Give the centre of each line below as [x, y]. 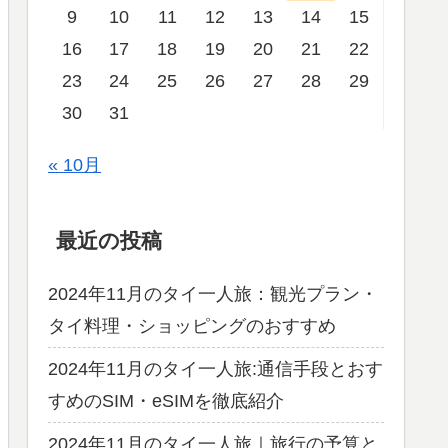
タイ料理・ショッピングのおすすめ [192, 326]
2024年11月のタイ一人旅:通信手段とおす [215, 369]
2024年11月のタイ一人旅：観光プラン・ [213, 294]
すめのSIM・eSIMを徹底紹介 [166, 401]
